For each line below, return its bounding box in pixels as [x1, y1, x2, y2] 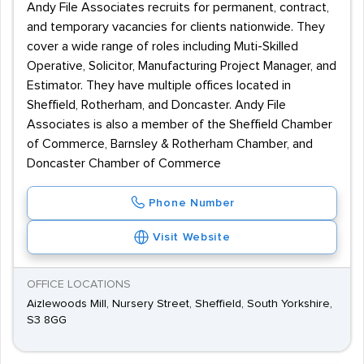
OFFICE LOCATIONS [27, 279, 131, 290]
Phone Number [148, 197, 236, 209]
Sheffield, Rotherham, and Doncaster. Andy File [27, 98, 286, 111]
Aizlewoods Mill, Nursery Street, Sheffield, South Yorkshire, [27, 298, 332, 310]
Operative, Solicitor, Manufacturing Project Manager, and [27, 59, 336, 72]
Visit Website [153, 232, 231, 243]
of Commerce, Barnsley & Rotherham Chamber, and [27, 137, 313, 150]
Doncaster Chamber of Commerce [27, 157, 221, 170]
